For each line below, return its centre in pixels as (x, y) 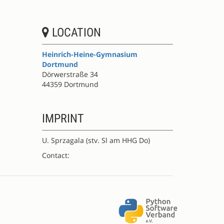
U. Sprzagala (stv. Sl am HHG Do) (96, 140)
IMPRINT (63, 118)
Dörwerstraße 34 (70, 74)
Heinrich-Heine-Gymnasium (89, 54)
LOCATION (75, 32)
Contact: (57, 155)
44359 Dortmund (70, 84)
